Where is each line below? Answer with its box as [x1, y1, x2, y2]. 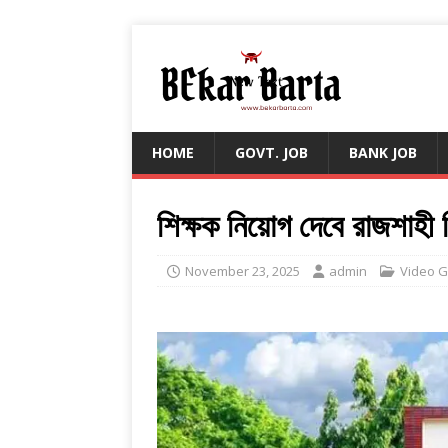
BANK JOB [349, 143, 417, 162]
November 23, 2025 [185, 262, 300, 280]
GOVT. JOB [235, 143, 308, 162]
